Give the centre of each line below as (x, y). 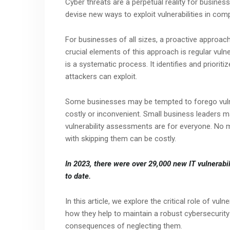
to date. (78, 176)
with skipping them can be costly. (121, 138)
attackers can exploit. (101, 76)
